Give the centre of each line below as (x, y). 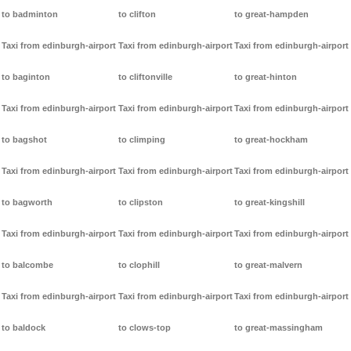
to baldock (24, 328)
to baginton (26, 77)
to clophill (139, 265)
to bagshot (24, 140)
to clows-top (144, 328)
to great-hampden (272, 14)
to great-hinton (266, 77)
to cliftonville (145, 77)
